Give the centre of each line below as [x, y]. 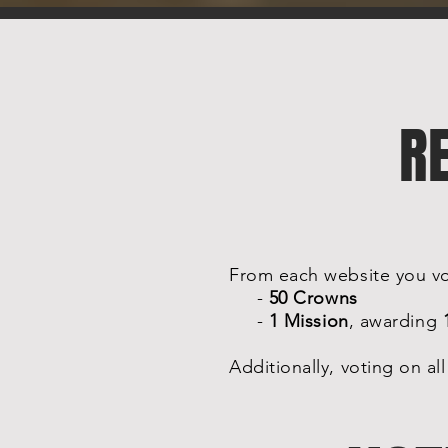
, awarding [395, 321]
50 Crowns [313, 298]
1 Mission [308, 321]
